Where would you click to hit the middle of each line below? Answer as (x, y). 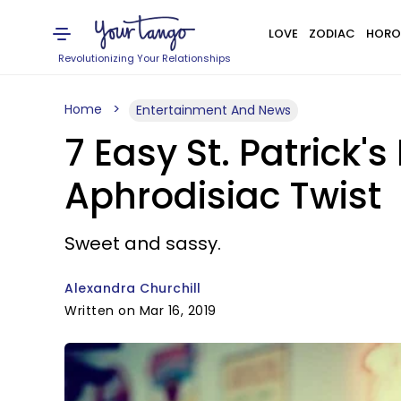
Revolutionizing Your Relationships (145, 58)
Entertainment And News (213, 110)
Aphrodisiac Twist (223, 196)
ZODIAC (332, 34)
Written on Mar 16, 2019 (141, 311)
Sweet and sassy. (143, 243)
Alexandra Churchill (133, 288)
